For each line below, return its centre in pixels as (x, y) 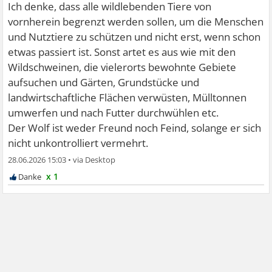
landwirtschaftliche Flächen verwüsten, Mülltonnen (127, 97)
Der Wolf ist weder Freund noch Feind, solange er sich (135, 127)
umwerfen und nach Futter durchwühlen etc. (114, 112)
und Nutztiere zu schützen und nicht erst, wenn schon (134, 36)
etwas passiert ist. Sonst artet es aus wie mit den (122, 52)
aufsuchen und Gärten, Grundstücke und (104, 82)
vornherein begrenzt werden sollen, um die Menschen (136, 21)
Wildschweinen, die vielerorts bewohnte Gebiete (122, 67)
